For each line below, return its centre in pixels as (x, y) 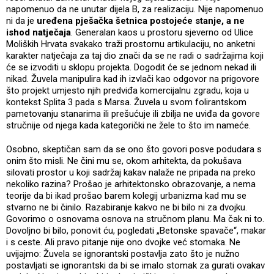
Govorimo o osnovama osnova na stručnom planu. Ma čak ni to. (135, 219)
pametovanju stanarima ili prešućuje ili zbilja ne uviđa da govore (133, 113)
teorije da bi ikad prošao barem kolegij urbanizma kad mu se (126, 195)
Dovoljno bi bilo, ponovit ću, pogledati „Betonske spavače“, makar (136, 230)
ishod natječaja (39, 32)
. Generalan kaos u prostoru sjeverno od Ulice (162, 32)
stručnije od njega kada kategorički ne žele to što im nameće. (130, 125)
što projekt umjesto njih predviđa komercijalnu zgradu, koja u (128, 90)
